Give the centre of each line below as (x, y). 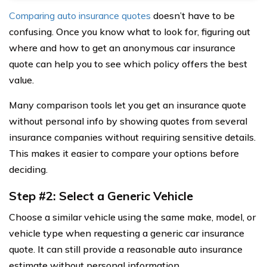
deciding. (28, 170)
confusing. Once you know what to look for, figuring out (130, 32)
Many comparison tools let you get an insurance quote (128, 105)
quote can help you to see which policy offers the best (128, 64)
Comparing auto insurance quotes (80, 16)
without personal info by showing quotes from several (128, 121)
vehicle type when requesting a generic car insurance (127, 233)
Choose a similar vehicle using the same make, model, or (132, 217)
